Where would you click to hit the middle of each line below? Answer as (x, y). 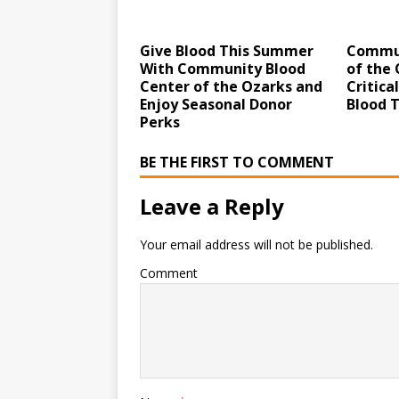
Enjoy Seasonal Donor (216, 104)
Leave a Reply (212, 206)
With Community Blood (223, 69)
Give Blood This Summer (227, 51)
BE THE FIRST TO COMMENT (237, 162)
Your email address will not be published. (256, 244)
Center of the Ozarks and (231, 86)
